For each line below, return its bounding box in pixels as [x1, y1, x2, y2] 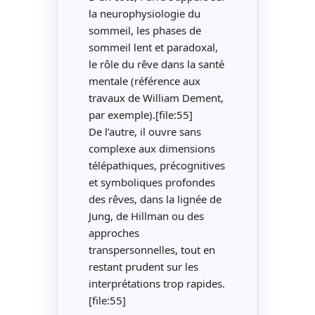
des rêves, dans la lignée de [88, 191, 221, 206]
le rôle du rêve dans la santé [88, 56, 224, 71]
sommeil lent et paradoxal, [88, 39, 218, 54]
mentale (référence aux [88, 73, 200, 88]
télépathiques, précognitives [88, 157, 225, 172]
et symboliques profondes [88, 174, 215, 189]
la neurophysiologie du [88, 6, 200, 20]
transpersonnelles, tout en [88, 242, 215, 257]
